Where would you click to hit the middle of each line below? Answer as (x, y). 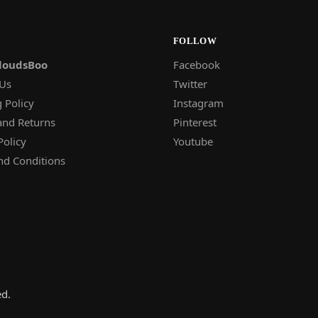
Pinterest (195, 122)
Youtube (193, 141)
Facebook (197, 64)
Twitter (190, 83)
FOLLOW (195, 41)
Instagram (198, 103)
